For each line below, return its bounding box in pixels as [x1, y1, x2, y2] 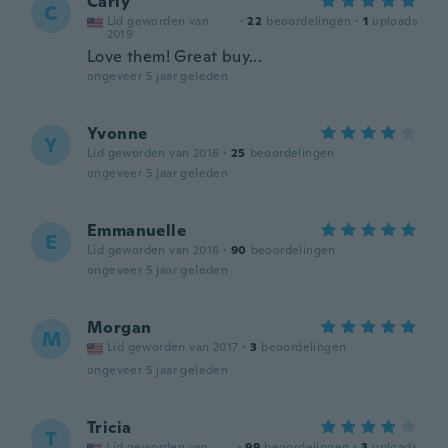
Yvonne [87, 123, 148, 144]
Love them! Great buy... [87, 46, 263, 67]
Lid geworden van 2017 [107, 339, 239, 355]
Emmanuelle [87, 220, 186, 241]
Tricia [87, 417, 132, 438]
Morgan [87, 317, 152, 338]
